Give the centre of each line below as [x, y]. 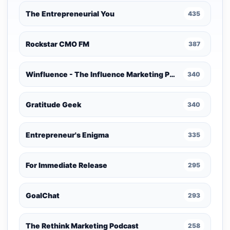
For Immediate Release [66, 165]
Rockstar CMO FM [57, 44]
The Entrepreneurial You [70, 14]
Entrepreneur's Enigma [67, 135]
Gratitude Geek [53, 104]
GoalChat [43, 195]
